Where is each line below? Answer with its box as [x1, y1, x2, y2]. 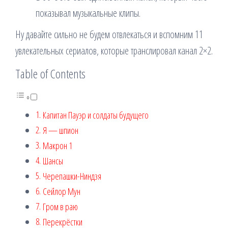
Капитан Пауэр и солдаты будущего [42, 109, 149, 121]
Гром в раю [42, 201, 78, 213]
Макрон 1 [42, 139, 72, 152]
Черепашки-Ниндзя [42, 170, 101, 182]
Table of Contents [15, 65, 85, 82]
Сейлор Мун [42, 185, 80, 197]
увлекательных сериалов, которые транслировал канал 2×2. [15, 44, 213, 58]
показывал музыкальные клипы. [36, 6, 140, 20]
